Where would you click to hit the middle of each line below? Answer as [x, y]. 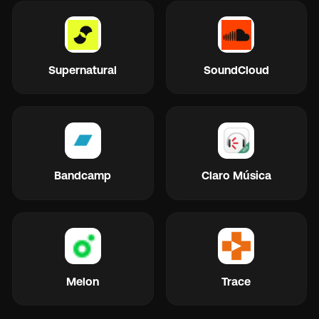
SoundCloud [236, 70]
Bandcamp [83, 176]
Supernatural [83, 70]
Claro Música [236, 176]
